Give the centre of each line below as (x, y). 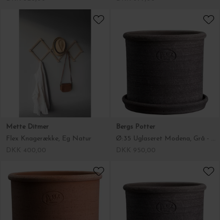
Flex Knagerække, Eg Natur (49, 70)
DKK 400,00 (26, 82)
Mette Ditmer (27, 58)
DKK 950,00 (136, 82)
